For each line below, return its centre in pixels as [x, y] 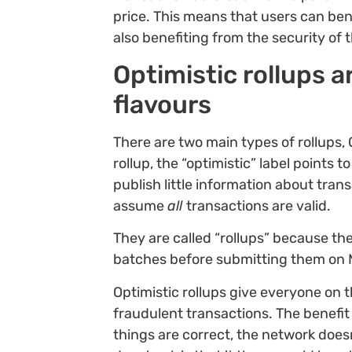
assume [141, 206]
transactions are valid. [259, 206]
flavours [163, 105]
